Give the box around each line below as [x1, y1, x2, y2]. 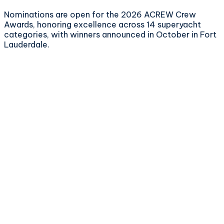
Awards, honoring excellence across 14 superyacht [4, 19, 201, 29]
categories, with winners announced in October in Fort [4, 29, 216, 39]
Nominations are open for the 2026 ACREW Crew [4, 9, 196, 19]
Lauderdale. [4, 39, 49, 49]
